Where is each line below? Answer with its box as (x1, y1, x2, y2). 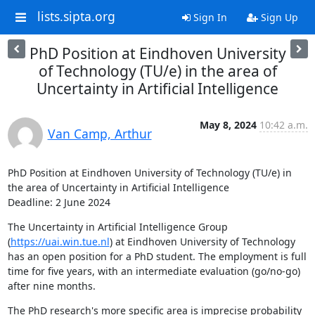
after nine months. (7, 279, 96, 292)
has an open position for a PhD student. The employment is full (7, 250, 307, 263)
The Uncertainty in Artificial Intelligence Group (7, 220, 228, 233)
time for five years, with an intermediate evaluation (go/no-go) (7, 264, 300, 278)
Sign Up (257, 11, 298, 24)
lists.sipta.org (37, 8, 115, 25)
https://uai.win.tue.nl (10, 235, 110, 248)
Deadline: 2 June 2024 (7, 195, 110, 209)
